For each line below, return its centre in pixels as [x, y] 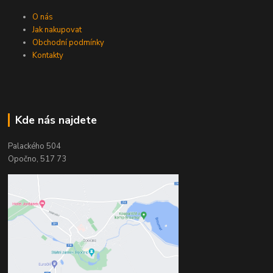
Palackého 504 [35, 146]
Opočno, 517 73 [37, 159]
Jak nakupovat [57, 30]
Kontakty [48, 56]
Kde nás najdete [56, 120]
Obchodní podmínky [69, 43]
